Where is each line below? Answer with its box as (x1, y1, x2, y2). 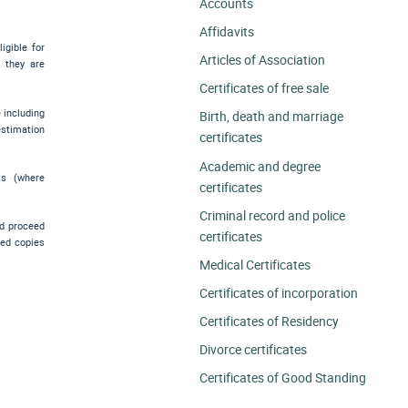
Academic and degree (199, 157, 321, 175)
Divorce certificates (199, 340, 308, 358)
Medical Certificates (199, 255, 311, 273)
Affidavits (199, 23, 255, 41)
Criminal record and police (199, 206, 346, 224)
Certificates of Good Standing (199, 368, 367, 386)
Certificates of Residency (199, 311, 340, 330)
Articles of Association (199, 51, 326, 69)
